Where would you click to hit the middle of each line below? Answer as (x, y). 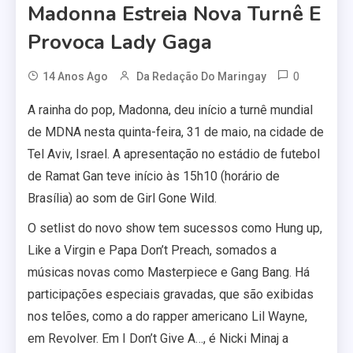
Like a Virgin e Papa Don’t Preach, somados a (152, 250)
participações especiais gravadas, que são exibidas (171, 294)
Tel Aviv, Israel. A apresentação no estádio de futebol (174, 154)
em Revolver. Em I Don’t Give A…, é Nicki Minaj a (158, 338)
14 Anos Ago (75, 76)
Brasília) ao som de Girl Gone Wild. (122, 198)
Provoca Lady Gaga (120, 42)
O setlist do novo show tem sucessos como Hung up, (175, 228)
